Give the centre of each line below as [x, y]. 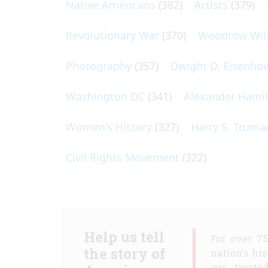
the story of [124, 254]
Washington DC [105, 96]
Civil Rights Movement [123, 157]
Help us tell [124, 237]
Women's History [109, 127]
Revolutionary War [112, 35]
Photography [99, 66]
